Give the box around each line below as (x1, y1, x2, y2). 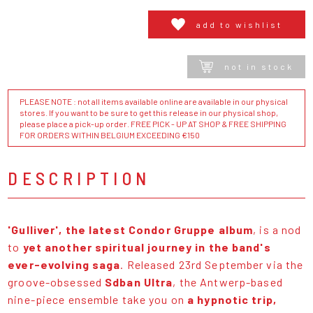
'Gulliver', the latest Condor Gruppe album (8, 222, 254, 236)
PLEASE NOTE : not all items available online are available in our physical (20, 96, 289, 106)
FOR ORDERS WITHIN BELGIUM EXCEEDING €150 (20, 129, 201, 140)
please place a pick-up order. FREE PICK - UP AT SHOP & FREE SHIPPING (20, 118, 287, 129)
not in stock (224, 61, 293, 72)
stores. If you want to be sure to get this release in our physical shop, (20, 107, 279, 117)
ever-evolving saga (8, 257, 121, 271)
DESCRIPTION (8, 166, 151, 189)
